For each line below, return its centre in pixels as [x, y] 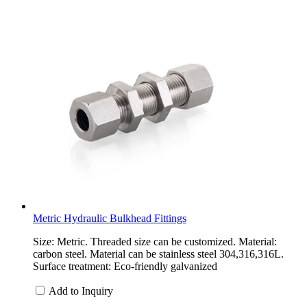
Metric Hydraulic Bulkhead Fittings [110, 218]
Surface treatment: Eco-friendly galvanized [125, 266]
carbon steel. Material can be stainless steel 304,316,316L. [158, 254]
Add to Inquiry [81, 291]
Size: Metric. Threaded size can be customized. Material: [155, 241]
